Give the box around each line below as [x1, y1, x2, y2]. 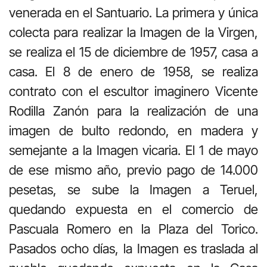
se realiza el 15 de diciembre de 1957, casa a [9, 44, 258, 60]
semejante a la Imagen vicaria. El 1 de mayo [9, 142, 258, 158]
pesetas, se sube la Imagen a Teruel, [9, 181, 258, 197]
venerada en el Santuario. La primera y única [9, 4, 258, 20]
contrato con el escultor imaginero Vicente [9, 83, 258, 99]
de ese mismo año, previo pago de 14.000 [9, 162, 258, 178]
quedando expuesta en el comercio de [9, 201, 258, 217]
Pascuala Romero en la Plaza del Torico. [9, 221, 258, 237]
